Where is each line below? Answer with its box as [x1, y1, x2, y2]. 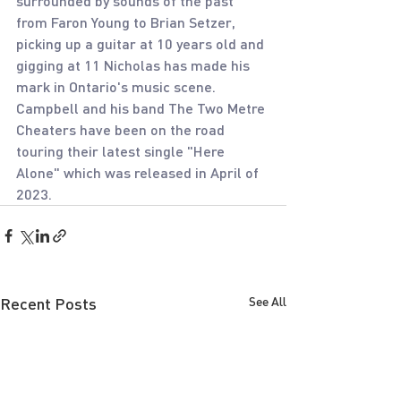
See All [249, 294, 286, 309]
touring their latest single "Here [16, 142, 228, 159]
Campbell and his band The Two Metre [16, 99, 269, 116]
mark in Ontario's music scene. [16, 78, 219, 95]
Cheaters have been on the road [16, 121, 228, 138]
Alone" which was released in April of [16, 164, 262, 181]
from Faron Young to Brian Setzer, [16, 13, 239, 30]
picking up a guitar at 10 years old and [16, 35, 268, 52]
